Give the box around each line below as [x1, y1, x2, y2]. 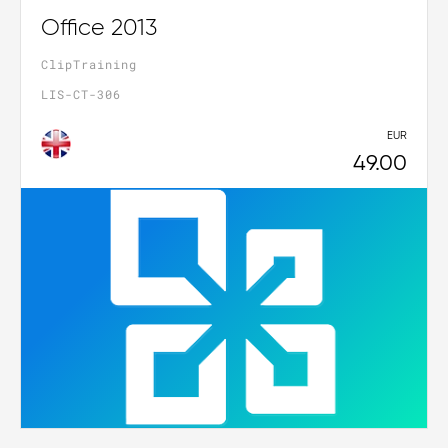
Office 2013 [41, 16, 157, 40]
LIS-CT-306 [41, 85, 121, 102]
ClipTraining [41, 55, 137, 72]
